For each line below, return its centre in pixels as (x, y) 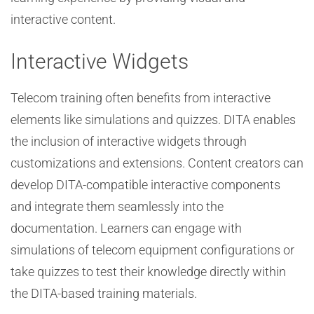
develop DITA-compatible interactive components (145, 185)
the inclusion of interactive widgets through (129, 141)
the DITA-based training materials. (104, 293)
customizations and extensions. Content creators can (157, 163)
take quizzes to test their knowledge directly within (148, 272)
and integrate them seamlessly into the (117, 206)
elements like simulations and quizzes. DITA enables (153, 120)
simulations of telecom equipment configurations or (152, 250)
